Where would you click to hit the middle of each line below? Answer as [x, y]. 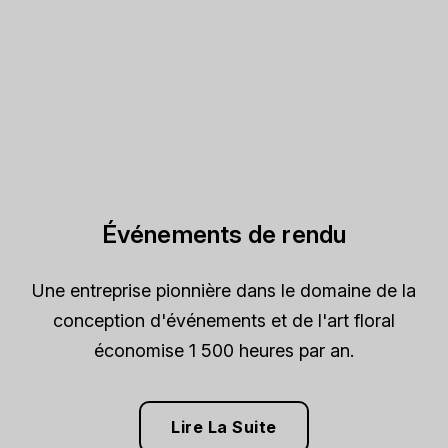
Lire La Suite [224, 426]
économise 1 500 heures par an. [224, 350]
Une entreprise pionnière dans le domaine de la [224, 290]
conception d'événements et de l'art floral [224, 320]
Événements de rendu [224, 234]
